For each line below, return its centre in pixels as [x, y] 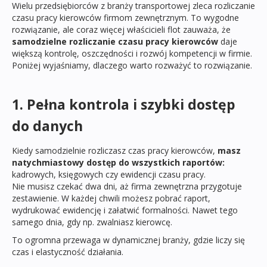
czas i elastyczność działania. [68, 252]
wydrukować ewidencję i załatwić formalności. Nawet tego [125, 210]
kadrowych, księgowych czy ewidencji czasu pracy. [109, 174]
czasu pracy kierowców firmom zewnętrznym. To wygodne [125, 18]
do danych [47, 125]
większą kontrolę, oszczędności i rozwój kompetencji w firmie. [132, 53]
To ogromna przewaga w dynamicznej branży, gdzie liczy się [128, 240]
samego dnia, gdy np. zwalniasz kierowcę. [92, 222]
